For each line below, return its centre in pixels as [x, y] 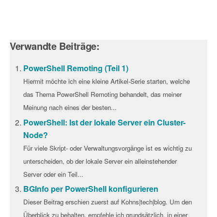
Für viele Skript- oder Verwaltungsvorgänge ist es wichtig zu [108, 148]
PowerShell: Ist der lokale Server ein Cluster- [105, 122]
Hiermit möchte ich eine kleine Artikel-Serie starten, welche [107, 81]
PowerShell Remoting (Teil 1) [76, 68]
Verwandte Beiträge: [55, 46]
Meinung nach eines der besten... [70, 108]
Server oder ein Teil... [54, 174]
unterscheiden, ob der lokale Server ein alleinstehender [100, 161]
